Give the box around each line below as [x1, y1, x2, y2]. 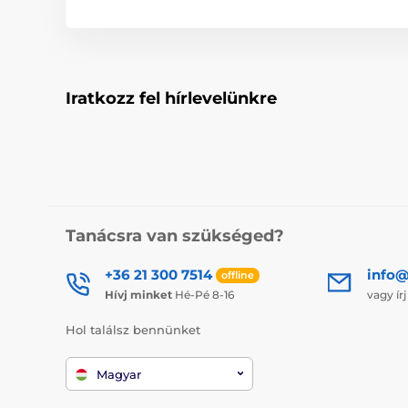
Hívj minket [105, 287, 172, 301]
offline [221, 268, 254, 281]
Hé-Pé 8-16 [172, 287, 234, 301]
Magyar [97, 367, 141, 382]
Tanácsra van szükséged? [66, 225, 284, 246]
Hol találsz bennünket [66, 321, 200, 337]
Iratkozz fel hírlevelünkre [66, 87, 277, 108]
